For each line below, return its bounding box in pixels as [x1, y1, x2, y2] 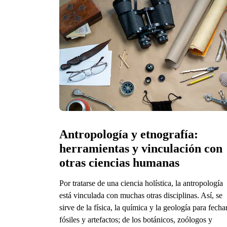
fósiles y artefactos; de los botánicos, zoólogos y [59, 215, 212, 224]
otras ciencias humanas [59, 156, 179, 169]
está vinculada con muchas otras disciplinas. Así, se [59, 191, 222, 200]
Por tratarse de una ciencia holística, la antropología [59, 178, 223, 187]
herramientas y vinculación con [59, 141, 222, 155]
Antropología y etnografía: [59, 127, 198, 141]
